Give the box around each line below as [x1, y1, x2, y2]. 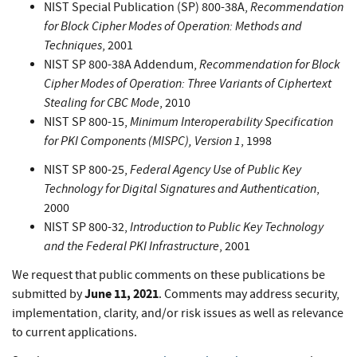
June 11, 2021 [84, 285, 159, 303]
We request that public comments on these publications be [12, 267, 325, 284]
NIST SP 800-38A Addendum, [44, 57, 199, 73]
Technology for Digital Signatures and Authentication [44, 180, 316, 198]
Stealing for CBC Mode [44, 94, 159, 112]
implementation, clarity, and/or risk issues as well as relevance [12, 305, 343, 322]
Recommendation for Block [199, 56, 340, 73]
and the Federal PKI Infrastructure [44, 237, 219, 255]
